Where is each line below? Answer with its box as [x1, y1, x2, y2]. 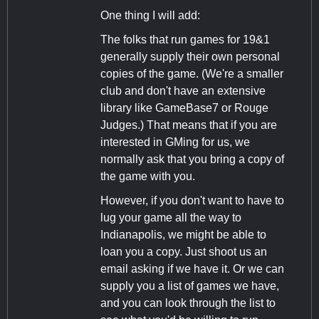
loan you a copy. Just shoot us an [100, 245, 267, 258]
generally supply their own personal [100, 50, 280, 63]
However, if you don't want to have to [100, 194, 284, 206]
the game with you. [100, 169, 195, 182]
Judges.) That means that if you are [100, 118, 277, 131]
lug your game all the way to [100, 211, 241, 224]
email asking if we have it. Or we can [100, 262, 284, 275]
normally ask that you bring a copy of [100, 152, 284, 165]
